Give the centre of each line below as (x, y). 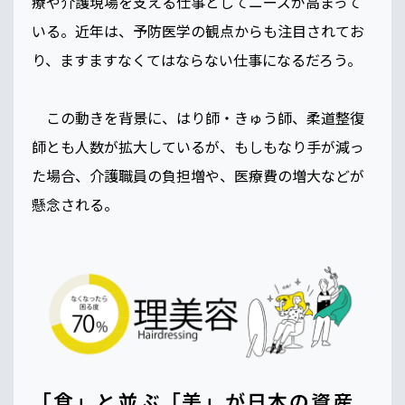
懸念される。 (75, 205)
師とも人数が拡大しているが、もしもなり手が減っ (198, 147)
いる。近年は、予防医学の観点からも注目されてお (198, 31)
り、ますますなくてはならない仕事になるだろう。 (197, 60)
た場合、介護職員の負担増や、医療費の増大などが (198, 176)
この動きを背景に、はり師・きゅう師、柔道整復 (198, 118)
